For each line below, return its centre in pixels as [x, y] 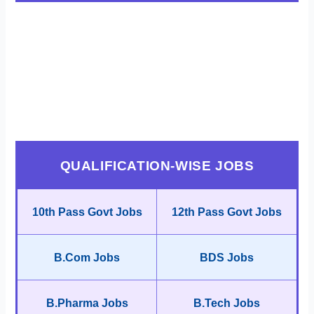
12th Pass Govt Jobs [227, 212]
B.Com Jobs [87, 257]
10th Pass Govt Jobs [87, 212]
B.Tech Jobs [227, 303]
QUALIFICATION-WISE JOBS [157, 166]
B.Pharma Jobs [87, 303]
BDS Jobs [227, 257]
